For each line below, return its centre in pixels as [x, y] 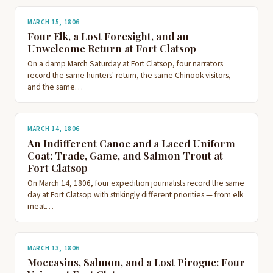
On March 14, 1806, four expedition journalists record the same [136, 183]
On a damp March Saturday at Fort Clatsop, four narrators [125, 64]
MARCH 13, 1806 [54, 248]
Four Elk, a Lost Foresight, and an [108, 36]
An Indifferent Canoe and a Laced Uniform [131, 143]
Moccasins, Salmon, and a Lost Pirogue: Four [136, 262]
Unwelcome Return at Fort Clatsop [112, 48]
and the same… [55, 87]
